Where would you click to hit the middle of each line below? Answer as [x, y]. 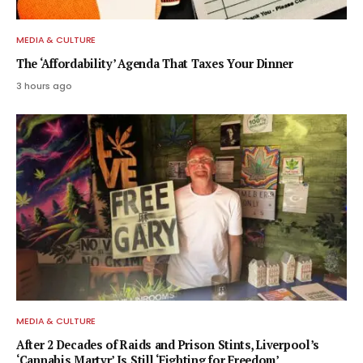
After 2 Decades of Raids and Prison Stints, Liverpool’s [168, 344]
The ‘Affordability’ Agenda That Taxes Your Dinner [155, 64]
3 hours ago [44, 86]
